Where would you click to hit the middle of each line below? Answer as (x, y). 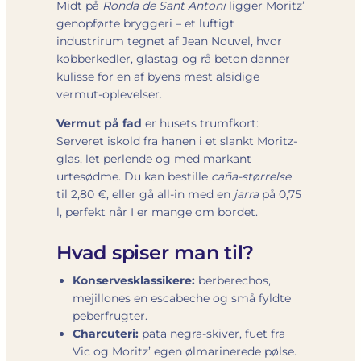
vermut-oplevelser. (109, 94)
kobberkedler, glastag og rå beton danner (173, 58)
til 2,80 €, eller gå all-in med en (145, 194)
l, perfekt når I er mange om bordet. (157, 212)
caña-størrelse (251, 176)
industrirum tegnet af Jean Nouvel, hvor (169, 41)
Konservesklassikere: (134, 280)
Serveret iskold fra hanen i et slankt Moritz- (177, 141)
